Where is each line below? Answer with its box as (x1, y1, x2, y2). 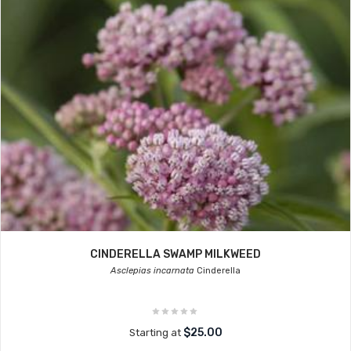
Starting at (128, 327, 183, 338)
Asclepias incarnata (110, 266, 194, 276)
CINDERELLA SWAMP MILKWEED (90, 248, 261, 261)
